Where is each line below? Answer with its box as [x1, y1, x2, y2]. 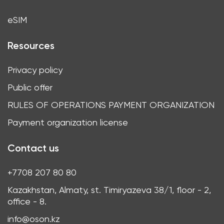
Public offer [7, 82, 52, 92]
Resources [7, 39, 54, 51]
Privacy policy [7, 64, 62, 75]
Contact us [7, 142, 59, 154]
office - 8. [7, 196, 46, 206]
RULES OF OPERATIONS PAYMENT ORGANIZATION [7, 99, 214, 110]
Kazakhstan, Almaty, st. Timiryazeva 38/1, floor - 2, [7, 184, 211, 195]
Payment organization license [7, 117, 128, 127]
